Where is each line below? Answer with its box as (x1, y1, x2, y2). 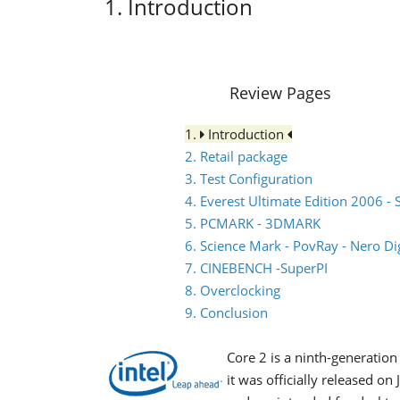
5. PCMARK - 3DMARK (185, 214, 321, 232)
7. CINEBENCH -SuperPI (185, 259, 328, 277)
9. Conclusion (185, 304, 268, 321)
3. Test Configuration (185, 170, 312, 187)
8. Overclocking (185, 281, 280, 299)
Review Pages (229, 82, 331, 104)
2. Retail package (185, 147, 287, 165)
